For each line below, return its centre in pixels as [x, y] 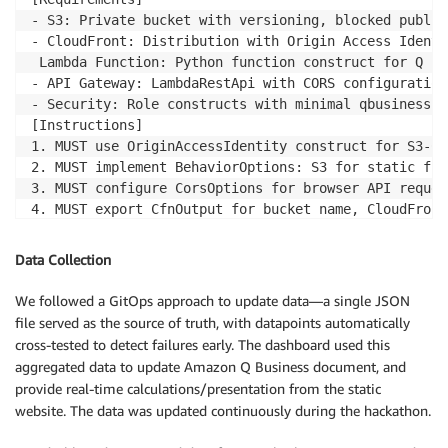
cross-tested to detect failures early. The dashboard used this [202, 344]
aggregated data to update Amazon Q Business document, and [210, 366]
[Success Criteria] [103, 251]
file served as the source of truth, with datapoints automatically [212, 322]
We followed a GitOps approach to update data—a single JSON [212, 300]
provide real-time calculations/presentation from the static [198, 388]
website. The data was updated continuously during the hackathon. [223, 410]
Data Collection [63, 260]
